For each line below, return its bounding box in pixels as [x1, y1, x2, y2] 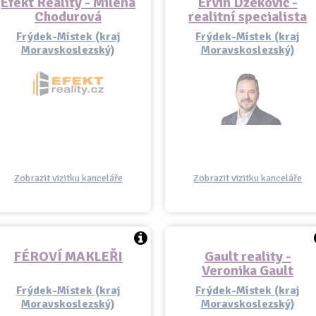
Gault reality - [204, 248, 291, 265]
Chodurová [35, 8, 102, 25]
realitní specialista [188, 8, 308, 25]
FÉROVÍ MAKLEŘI [13, 248, 123, 265]
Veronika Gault [202, 262, 294, 279]
